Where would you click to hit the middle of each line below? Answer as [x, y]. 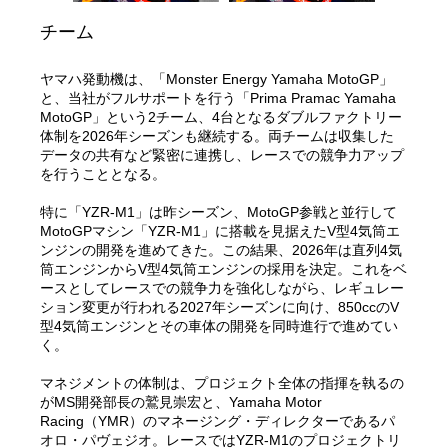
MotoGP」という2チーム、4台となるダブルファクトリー [221, 117]
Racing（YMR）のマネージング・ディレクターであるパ [218, 421]
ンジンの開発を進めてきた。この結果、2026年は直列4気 [221, 250]
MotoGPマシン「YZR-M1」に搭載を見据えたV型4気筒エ [220, 231]
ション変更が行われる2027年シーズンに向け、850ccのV [220, 307]
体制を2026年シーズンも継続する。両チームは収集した [217, 136]
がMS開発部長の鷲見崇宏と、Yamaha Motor [181, 402]
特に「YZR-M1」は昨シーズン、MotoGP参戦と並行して [219, 212]
